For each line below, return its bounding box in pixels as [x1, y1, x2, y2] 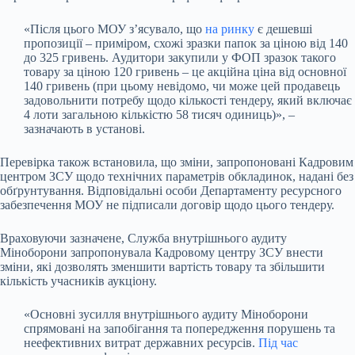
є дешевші [254, 21, 312, 36]
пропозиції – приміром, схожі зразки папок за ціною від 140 [24, 36, 348, 50]
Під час [258, 335, 298, 349]
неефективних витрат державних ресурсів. [24, 335, 258, 349]
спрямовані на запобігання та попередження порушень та [24, 321, 335, 335]
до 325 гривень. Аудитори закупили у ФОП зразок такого [24, 50, 336, 64]
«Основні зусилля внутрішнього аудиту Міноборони [24, 307, 308, 321]
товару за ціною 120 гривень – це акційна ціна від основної [24, 64, 346, 78]
